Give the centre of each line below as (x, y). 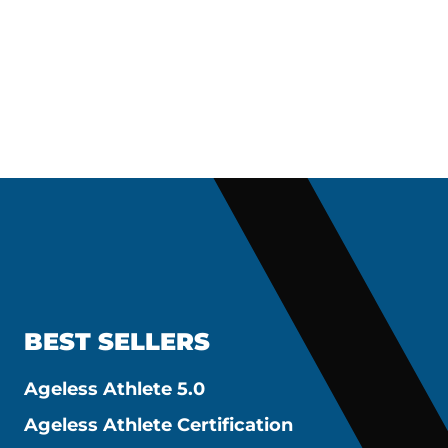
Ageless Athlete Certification (159, 424)
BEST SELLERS (117, 341)
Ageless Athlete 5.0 (115, 388)
